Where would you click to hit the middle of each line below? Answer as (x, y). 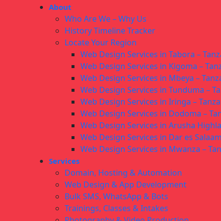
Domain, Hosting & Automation (123, 173)
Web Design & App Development (126, 185)
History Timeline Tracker (110, 31)
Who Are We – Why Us (106, 19)
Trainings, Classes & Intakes (116, 208)
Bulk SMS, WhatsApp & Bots (116, 197)
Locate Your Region (101, 43)
